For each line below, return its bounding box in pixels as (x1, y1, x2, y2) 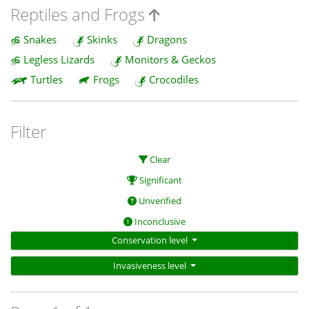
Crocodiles (149, 72, 199, 87)
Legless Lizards (23, 52, 94, 67)
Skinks (86, 32, 117, 47)
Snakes (23, 32, 57, 47)
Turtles (30, 72, 63, 87)
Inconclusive (132, 215, 186, 228)
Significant (137, 173, 182, 186)
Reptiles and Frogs (10, 2, 149, 26)
